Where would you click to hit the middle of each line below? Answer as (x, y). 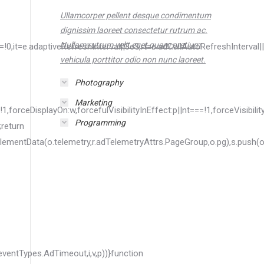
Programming (100, 122)
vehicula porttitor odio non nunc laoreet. (133, 59)
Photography (99, 82)
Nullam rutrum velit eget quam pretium (130, 44)
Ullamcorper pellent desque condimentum (136, 15)
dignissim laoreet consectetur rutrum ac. (134, 30)
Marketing (93, 102)
